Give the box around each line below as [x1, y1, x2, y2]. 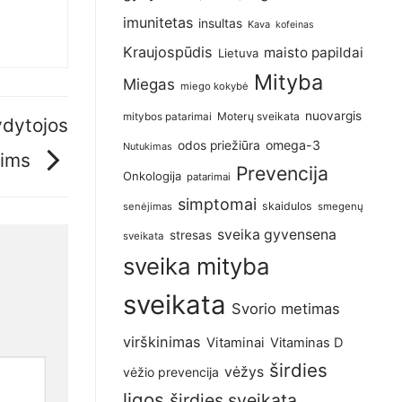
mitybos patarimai [123, 110, 212, 124]
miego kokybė [180, 80, 249, 93]
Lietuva [218, 46, 258, 61]
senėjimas [123, 200, 172, 214]
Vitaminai [206, 335, 265, 352]
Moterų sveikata [217, 109, 300, 124]
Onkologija [123, 169, 181, 184]
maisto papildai [264, 44, 363, 62]
